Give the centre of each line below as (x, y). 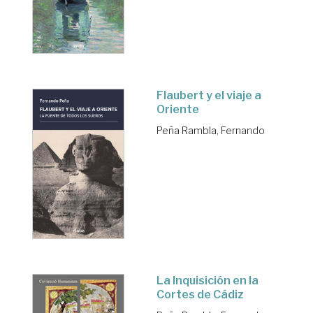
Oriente (178, 109)
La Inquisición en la (208, 280)
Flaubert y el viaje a (209, 95)
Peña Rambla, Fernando (211, 130)
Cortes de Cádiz (200, 294)
